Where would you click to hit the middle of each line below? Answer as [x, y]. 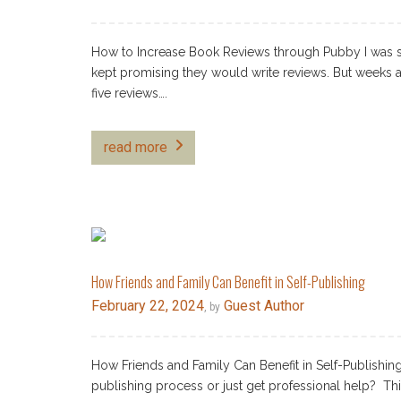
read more [136, 147]
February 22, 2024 [148, 306]
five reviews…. [129, 93]
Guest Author [262, 306]
